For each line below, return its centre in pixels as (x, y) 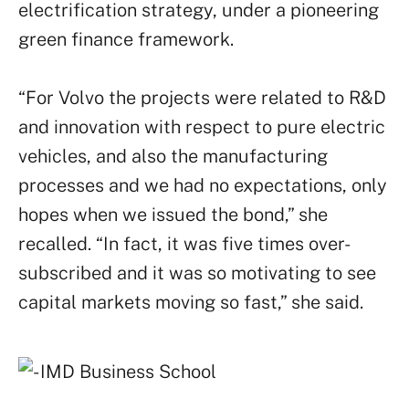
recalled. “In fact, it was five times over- (184, 244)
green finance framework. (126, 39)
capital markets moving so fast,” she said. (191, 302)
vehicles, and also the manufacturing (173, 156)
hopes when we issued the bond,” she (173, 215)
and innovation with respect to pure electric (202, 127)
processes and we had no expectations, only (203, 185)
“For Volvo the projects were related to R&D (202, 98)
